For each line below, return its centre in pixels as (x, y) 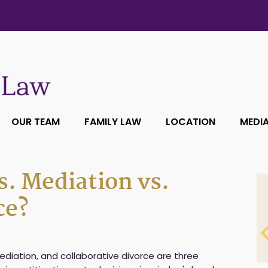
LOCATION (191, 122)
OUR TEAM (36, 122)
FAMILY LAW (113, 122)
